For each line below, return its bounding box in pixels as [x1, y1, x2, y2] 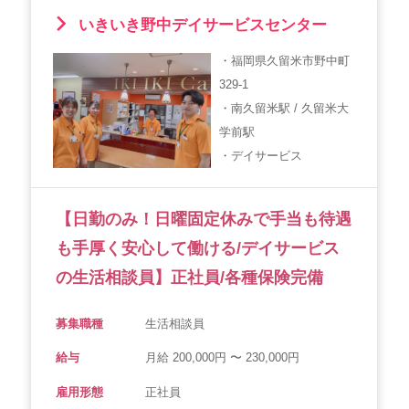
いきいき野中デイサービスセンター [73, 16, 327, 35]
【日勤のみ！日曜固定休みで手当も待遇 [56, 210, 351, 229]
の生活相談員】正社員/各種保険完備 [56, 268, 323, 288]
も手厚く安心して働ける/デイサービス [56, 239, 340, 258]
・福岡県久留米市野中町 [219, 53, 351, 68]
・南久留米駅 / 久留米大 [219, 100, 350, 115]
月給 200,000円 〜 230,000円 [144, 351, 299, 365]
